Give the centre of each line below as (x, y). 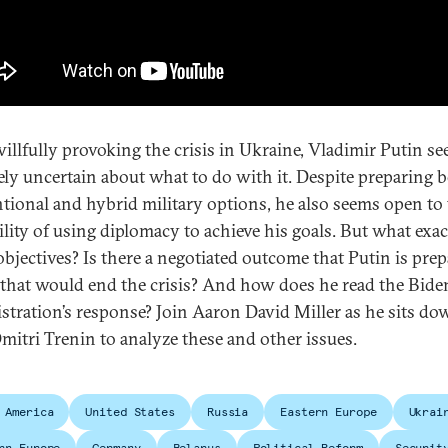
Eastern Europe (328, 412)
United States (130, 412)
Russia (227, 412)
